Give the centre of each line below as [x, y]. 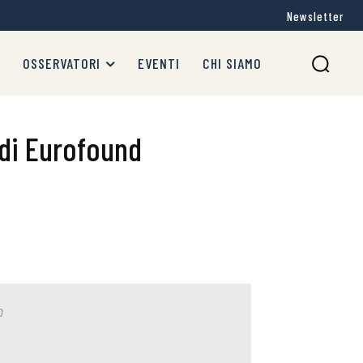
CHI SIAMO [232, 63]
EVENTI [159, 63]
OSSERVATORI [62, 63]
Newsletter [315, 17]
